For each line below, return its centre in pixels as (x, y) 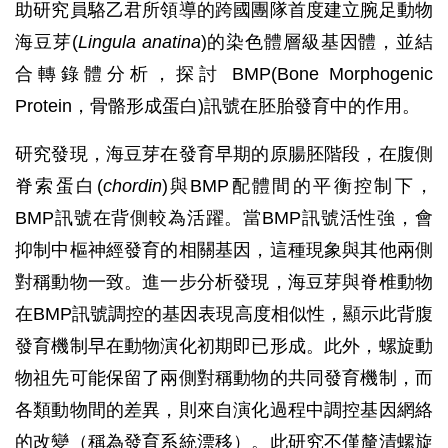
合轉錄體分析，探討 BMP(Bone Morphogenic (224, 74)
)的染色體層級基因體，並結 (316, 42)
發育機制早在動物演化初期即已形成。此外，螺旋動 (224, 346)
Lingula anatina (139, 42)
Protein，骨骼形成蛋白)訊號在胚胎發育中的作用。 (217, 106)
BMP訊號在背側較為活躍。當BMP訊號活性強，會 (224, 218)
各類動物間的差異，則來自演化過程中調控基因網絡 (224, 410)
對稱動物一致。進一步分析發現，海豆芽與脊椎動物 (224, 282)
